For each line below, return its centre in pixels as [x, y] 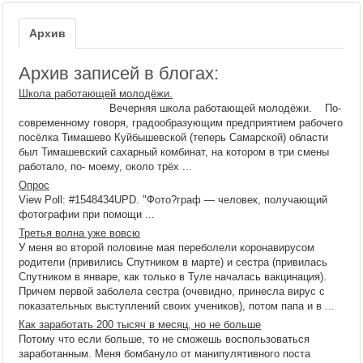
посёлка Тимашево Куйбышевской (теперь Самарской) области [173, 137]
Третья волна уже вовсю [79, 233]
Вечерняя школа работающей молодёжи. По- [180, 108]
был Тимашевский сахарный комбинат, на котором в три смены [174, 152]
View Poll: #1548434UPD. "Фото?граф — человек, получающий [173, 200]
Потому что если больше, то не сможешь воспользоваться [164, 339]
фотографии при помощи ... [87, 214]
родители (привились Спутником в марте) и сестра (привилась [173, 262]
